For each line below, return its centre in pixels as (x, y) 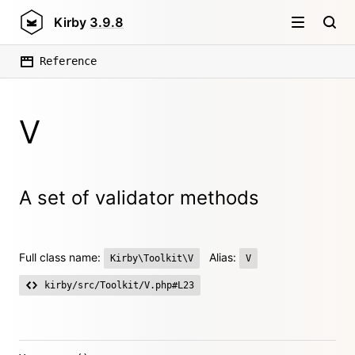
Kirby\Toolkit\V (152, 258)
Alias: (224, 257)
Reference (68, 61)
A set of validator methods (139, 198)
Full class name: (61, 257)
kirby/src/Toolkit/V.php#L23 (119, 285)
